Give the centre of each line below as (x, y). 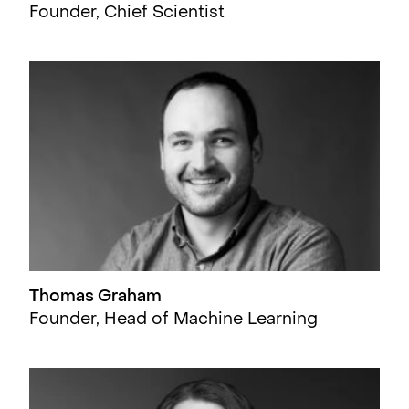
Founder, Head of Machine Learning (173, 320)
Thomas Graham (95, 298)
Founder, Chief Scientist (127, 14)
